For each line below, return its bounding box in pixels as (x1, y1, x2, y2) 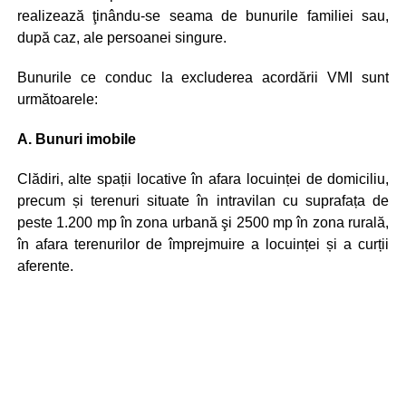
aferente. (16, 258, 73, 275)
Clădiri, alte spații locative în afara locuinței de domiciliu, (16, 171, 390, 188)
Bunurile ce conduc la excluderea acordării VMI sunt (16, 70, 390, 86)
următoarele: (16, 92, 98, 108)
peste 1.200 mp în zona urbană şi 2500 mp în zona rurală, (16, 215, 390, 231)
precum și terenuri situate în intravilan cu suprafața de (16, 193, 390, 209)
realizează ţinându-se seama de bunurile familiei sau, (16, 8, 390, 24)
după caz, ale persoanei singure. (16, 30, 227, 46)
